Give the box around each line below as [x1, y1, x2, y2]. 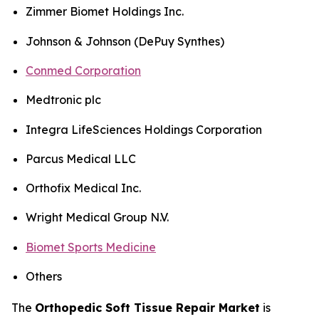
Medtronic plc [26, 93, 101, 108]
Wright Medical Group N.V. [26, 210, 169, 225]
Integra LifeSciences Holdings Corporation [26, 122, 262, 137]
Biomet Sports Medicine [26, 239, 156, 254]
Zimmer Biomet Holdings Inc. [26, 4, 184, 19]
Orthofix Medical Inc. [26, 181, 141, 196]
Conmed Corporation [26, 63, 141, 78]
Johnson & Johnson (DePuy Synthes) [26, 33, 224, 48]
